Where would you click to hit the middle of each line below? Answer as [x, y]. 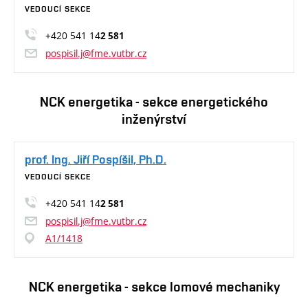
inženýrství [154, 119]
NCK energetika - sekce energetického [154, 102]
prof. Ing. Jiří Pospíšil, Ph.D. [96, 159]
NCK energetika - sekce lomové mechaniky [154, 287]
